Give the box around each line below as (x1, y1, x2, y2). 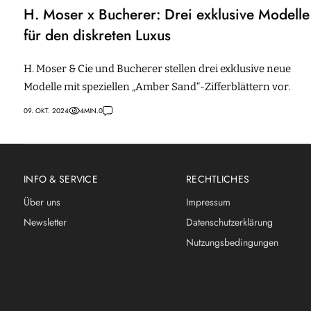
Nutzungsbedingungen (186, 235, 278, 249)
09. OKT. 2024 (24, 105, 69, 116)
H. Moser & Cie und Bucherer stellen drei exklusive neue (24, 62, 291, 75)
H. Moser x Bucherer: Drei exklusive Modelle (24, 3, 310, 25)
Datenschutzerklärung (186, 215, 273, 229)
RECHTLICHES (186, 171, 250, 186)
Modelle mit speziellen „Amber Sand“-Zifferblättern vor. (24, 80, 290, 93)
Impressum (186, 194, 230, 209)
